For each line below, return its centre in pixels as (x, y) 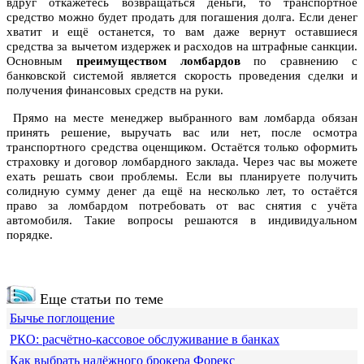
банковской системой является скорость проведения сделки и (182, 76)
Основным (41, 61)
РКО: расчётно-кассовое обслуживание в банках (145, 340)
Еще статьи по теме (100, 299)
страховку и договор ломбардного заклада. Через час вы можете (182, 162)
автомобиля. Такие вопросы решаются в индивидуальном (182, 221)
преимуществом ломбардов (158, 61)
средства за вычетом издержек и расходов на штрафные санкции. (182, 47)
